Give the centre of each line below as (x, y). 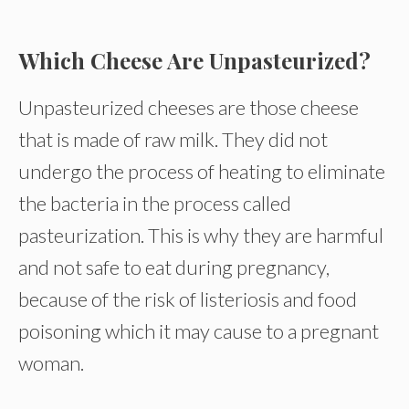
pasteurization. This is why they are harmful (201, 235)
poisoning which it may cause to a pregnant (199, 331)
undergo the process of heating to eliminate (202, 171)
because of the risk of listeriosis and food (188, 299)
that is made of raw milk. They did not (173, 139)
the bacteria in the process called (155, 203)
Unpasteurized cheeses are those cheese (189, 107)
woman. (51, 363)
